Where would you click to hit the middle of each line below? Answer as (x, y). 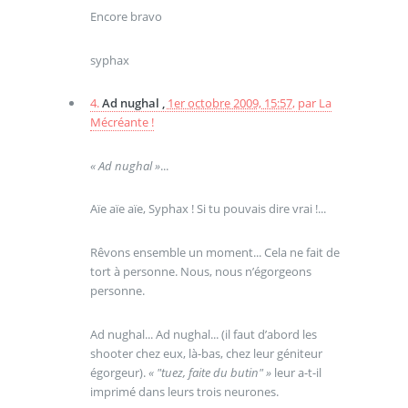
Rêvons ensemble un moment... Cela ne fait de (214, 253)
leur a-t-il (296, 372)
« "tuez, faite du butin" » (209, 372)
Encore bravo (126, 16)
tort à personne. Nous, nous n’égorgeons (200, 272)
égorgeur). (119, 372)
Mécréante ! (122, 122)
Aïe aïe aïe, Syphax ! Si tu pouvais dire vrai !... (208, 209)
